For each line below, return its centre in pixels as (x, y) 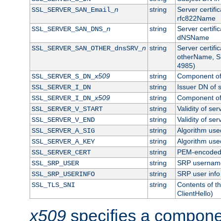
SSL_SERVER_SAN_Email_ (73, 10)
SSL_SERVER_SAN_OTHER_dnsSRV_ (87, 48)
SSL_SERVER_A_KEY (63, 141)
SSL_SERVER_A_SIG (63, 130)
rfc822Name (196, 18)
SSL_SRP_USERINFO (63, 174)
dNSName (193, 37)
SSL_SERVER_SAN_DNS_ (69, 29)
